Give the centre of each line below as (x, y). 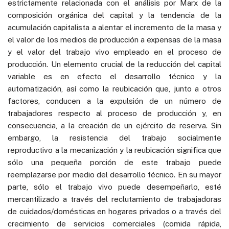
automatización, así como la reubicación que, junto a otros (114, 88)
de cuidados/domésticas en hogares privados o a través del (114, 211)
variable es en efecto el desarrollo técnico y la (114, 76)
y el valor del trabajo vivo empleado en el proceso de (114, 52)
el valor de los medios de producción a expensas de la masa (114, 39)
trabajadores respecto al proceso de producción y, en (114, 113)
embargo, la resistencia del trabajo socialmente (114, 138)
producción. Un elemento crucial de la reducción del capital (114, 64)
